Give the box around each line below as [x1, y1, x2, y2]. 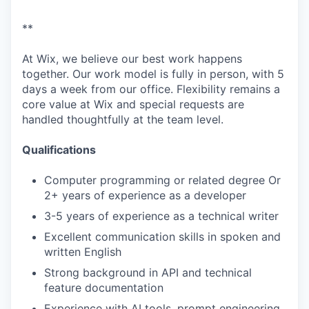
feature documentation [44, 281, 163, 295]
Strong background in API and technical [44, 266, 252, 279]
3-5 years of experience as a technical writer [44, 209, 279, 223]
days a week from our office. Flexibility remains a [22, 82, 280, 96]
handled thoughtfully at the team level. [22, 112, 223, 126]
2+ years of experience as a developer [44, 188, 246, 202]
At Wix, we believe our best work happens [22, 52, 242, 66]
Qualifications [22, 143, 96, 157]
